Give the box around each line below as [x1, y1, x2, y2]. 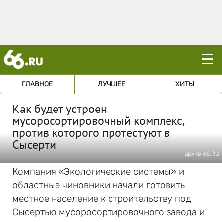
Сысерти [12, 137, 56, 152]
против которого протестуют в [12, 125, 170, 140]
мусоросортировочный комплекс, [12, 113, 184, 128]
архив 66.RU [185, 150, 219, 157]
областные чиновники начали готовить [12, 179, 185, 191]
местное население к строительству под [12, 193, 191, 204]
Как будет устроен [12, 101, 107, 116]
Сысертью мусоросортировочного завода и [12, 206, 205, 218]
